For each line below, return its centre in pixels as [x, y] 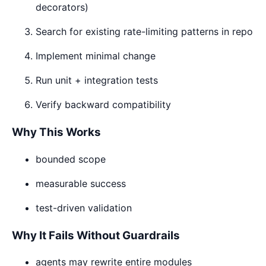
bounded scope [71, 159]
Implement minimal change [96, 56]
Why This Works [56, 132]
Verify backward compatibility [103, 105]
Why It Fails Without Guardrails [96, 235]
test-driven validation [84, 208]
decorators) [62, 7]
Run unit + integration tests [97, 80]
